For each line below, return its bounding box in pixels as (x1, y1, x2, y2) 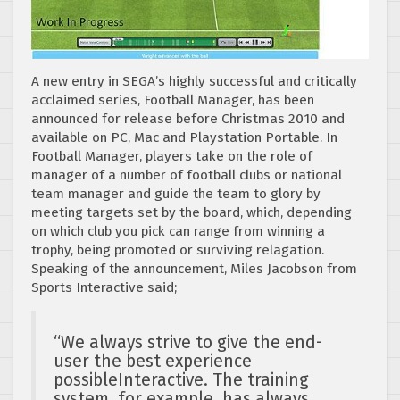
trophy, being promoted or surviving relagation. (31, 242, 324, 259)
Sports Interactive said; (31, 279, 177, 296)
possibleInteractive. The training (54, 370, 309, 391)
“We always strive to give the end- (54, 332, 322, 354)
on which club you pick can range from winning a (31, 223, 325, 240)
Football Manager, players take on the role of (31, 148, 312, 165)
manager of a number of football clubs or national (31, 167, 342, 184)
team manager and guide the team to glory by (31, 186, 321, 203)
